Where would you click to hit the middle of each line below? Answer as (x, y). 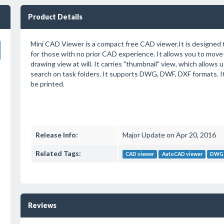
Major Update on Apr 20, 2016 (169, 135)
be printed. (47, 84)
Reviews (42, 205)
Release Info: (56, 135)
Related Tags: (58, 153)
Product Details (55, 17)
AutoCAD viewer (182, 154)
